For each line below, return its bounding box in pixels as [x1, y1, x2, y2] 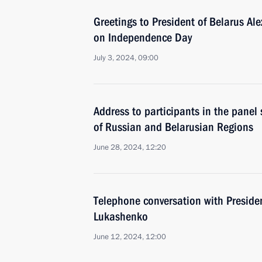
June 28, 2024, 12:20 [94, 142, 166, 153]
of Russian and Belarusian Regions [94, 120, 253, 134]
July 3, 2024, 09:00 [94, 53, 158, 63]
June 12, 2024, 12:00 [94, 232, 166, 242]
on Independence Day [94, 30, 192, 44]
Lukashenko [94, 209, 148, 223]
